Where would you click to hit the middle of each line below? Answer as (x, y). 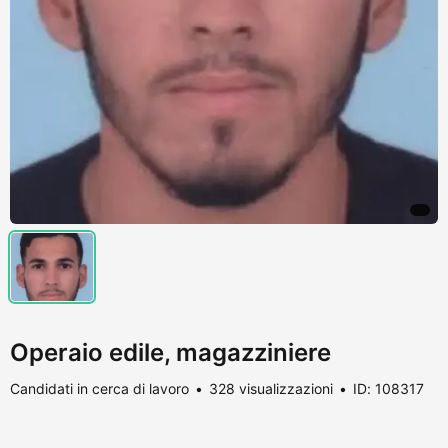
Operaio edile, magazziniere (170, 352)
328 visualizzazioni (271, 388)
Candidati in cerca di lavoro (99, 388)
